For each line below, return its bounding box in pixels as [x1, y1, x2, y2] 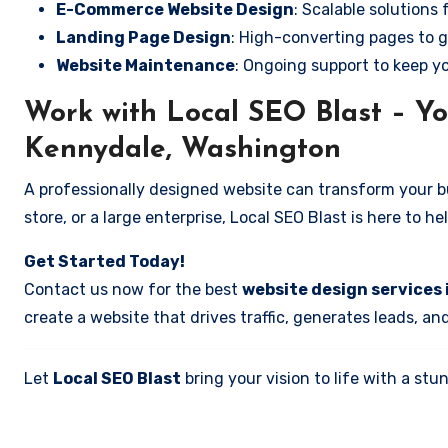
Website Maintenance [56, 56, 235, 75]
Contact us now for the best [24, 280, 242, 299]
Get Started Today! [24, 252, 185, 271]
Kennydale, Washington [24, 136, 341, 164]
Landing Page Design [56, 28, 231, 47]
